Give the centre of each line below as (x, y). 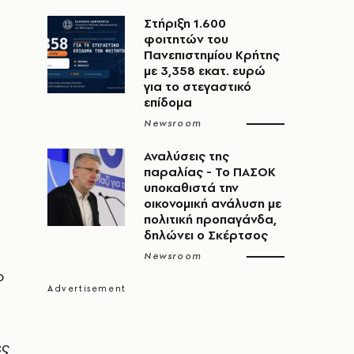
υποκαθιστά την (191, 188)
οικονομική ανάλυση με (213, 203)
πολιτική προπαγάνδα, (210, 219)
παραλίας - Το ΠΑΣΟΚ (210, 172)
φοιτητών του (186, 39)
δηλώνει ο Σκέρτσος (206, 235)
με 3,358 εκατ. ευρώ (205, 71)
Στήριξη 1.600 (185, 23)
